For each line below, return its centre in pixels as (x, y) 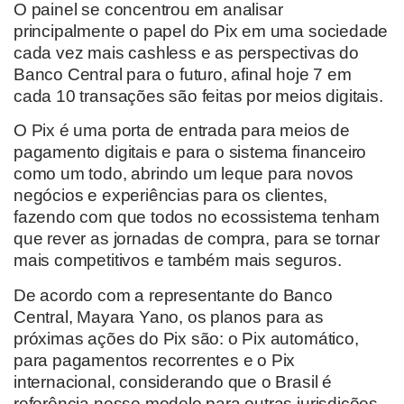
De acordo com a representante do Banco (173, 295)
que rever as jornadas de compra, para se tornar (197, 239)
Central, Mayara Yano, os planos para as (169, 317)
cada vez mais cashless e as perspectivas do (186, 53)
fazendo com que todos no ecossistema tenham (197, 217)
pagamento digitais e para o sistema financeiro (190, 152)
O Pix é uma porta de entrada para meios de (182, 131)
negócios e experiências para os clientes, (171, 196)
